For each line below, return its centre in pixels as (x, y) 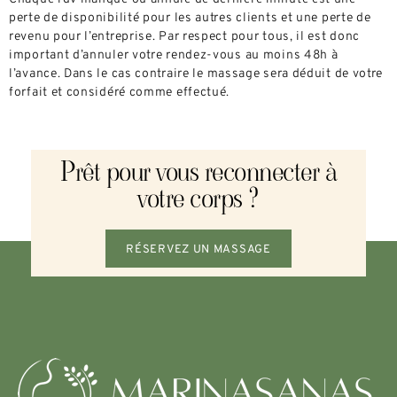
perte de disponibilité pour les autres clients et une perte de (190, 18)
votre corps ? (198, 198)
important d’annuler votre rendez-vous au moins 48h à (174, 55)
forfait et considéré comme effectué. (120, 92)
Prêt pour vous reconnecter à (198, 171)
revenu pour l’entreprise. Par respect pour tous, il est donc (185, 36)
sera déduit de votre (322, 74)
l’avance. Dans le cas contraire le (108, 74)
